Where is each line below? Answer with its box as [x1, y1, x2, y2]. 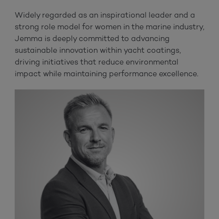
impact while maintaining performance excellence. [15, 68, 198, 78]
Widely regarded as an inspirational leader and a [15, 10, 195, 20]
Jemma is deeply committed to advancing [15, 33, 170, 43]
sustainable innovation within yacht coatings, [15, 45, 181, 55]
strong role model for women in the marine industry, [15, 22, 204, 31]
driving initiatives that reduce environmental [15, 57, 178, 66]
